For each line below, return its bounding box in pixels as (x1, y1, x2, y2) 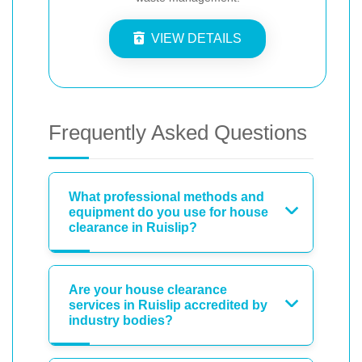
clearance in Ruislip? (69, 220, 197, 234)
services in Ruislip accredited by (69, 297, 267, 312)
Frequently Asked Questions (48, 120, 307, 145)
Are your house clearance (69, 282, 227, 297)
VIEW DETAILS (151, 31, 242, 45)
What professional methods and (69, 189, 264, 204)
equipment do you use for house (69, 204, 268, 219)
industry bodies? (69, 313, 173, 327)
